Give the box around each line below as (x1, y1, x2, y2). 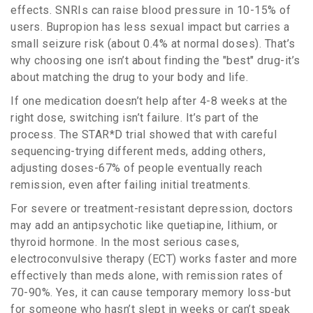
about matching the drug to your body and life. (10, 71, 248, 85)
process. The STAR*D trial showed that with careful (10, 128, 277, 142)
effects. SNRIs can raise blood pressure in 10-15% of (10, 3, 291, 17)
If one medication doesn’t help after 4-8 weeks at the (10, 94, 288, 108)
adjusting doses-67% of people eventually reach (10, 161, 262, 175)
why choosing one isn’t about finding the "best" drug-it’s (10, 54, 300, 68)
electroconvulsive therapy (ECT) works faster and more (10, 252, 298, 266)
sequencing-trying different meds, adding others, (10, 145, 265, 159)
